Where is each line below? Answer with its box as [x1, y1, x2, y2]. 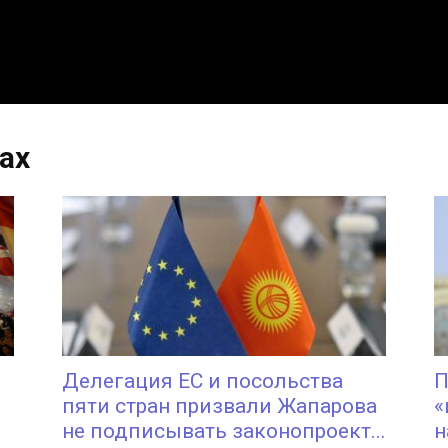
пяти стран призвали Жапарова [62, 394, 377, 418]
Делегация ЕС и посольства [62, 369, 343, 393]
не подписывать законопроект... [62, 419, 386, 443]
